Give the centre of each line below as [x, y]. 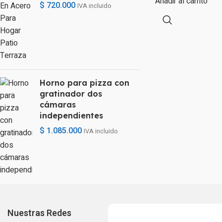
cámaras [58, 105]
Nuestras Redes [39, 213]
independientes [71, 115]
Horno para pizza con [84, 83]
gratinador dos [71, 94]
